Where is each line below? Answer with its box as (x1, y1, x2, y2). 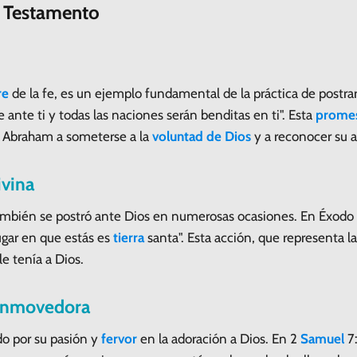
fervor (101, 330, 137, 347)
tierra (113, 229, 144, 245)
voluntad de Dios (152, 127, 251, 144)
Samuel (300, 330, 344, 347)
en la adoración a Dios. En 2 (137, 330, 300, 347)
